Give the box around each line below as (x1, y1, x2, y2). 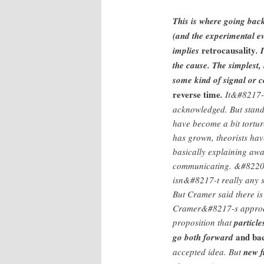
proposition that (173, 216, 234, 228)
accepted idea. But (173, 245, 243, 258)
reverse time (173, 87, 220, 101)
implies (173, 44, 202, 57)
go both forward (173, 230, 236, 243)
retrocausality (202, 43, 256, 57)
